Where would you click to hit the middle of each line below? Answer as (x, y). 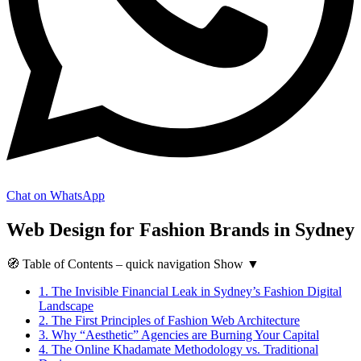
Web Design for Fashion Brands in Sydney (180, 229)
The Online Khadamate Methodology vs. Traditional (183, 349)
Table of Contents (68, 263)
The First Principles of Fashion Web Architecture (174, 320)
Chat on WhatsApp (56, 195)
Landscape (66, 305)
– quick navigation (163, 263)
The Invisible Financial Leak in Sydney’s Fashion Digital (195, 291)
